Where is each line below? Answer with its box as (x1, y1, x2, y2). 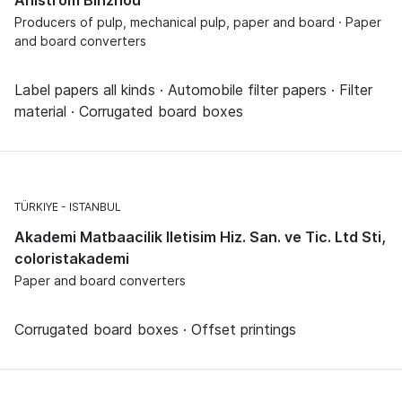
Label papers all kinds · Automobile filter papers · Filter (14, 80, 372, 99)
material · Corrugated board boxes (14, 101, 243, 120)
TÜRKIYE (14, 199, 58, 214)
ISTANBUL (69, 199, 121, 214)
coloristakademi (14, 249, 129, 267)
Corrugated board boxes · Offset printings (14, 319, 296, 338)
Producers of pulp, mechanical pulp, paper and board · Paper (14, 13, 381, 30)
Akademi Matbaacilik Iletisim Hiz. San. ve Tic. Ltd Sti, (14, 227, 386, 246)
